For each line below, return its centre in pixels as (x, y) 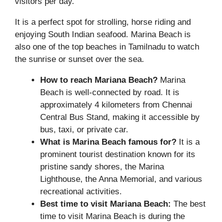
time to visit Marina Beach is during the (112, 216)
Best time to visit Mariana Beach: (106, 204)
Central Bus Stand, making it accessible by (120, 117)
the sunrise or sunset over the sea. (80, 59)
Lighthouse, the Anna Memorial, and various (121, 179)
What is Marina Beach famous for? (108, 142)
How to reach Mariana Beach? (99, 80)
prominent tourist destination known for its (118, 154)
